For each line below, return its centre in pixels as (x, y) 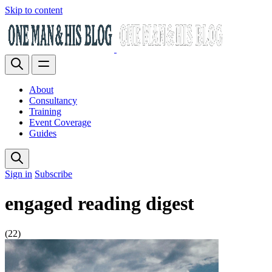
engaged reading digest (100, 204)
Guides (43, 133)
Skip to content (34, 10)
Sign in (19, 174)
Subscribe (53, 174)
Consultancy (53, 100)
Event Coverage (60, 122)
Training (45, 111)
